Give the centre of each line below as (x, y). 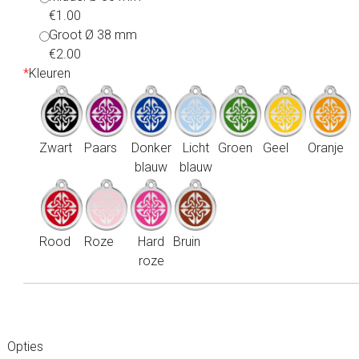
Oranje (326, 147)
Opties (25, 346)
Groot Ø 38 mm (93, 35)
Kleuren (49, 73)
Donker (151, 147)
